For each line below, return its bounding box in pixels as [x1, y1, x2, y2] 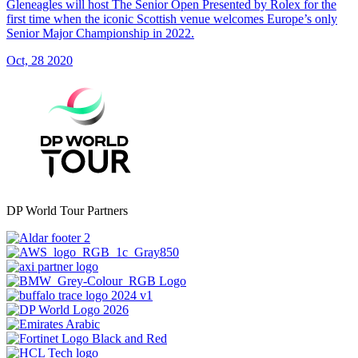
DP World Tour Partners [6, 203, 128, 217]
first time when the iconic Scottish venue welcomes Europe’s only [6, 11, 337, 26]
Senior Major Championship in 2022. [6, 26, 194, 40]
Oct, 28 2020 [6, 53, 73, 67]
